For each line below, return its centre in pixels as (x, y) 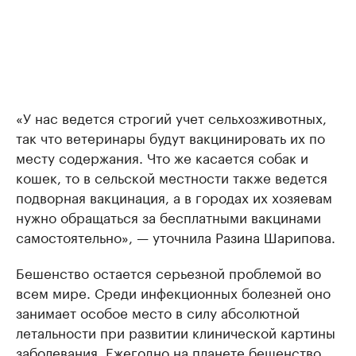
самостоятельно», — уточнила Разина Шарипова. (176, 236)
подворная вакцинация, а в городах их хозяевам (174, 197)
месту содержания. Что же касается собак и (162, 157)
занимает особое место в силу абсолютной (158, 312)
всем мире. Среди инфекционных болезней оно (173, 292)
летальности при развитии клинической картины (176, 332)
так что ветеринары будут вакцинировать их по (170, 137)
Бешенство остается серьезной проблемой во (168, 272)
